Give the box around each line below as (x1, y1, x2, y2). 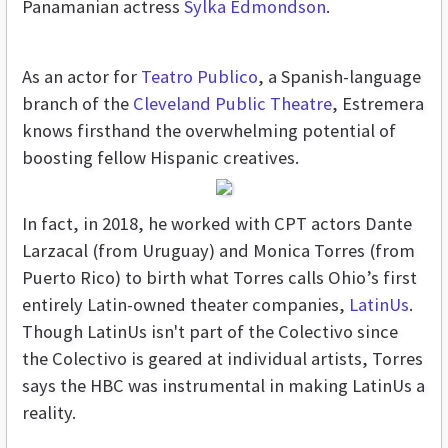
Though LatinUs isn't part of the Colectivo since (22, 320, 398, 344)
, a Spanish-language (258, 65, 421, 89)
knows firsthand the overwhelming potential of (22, 119, 396, 143)
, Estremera (332, 92, 424, 116)
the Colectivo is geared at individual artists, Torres (22, 347, 423, 371)
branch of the (22, 92, 133, 116)
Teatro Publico (141, 65, 258, 89)
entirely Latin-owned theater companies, (22, 293, 349, 317)
